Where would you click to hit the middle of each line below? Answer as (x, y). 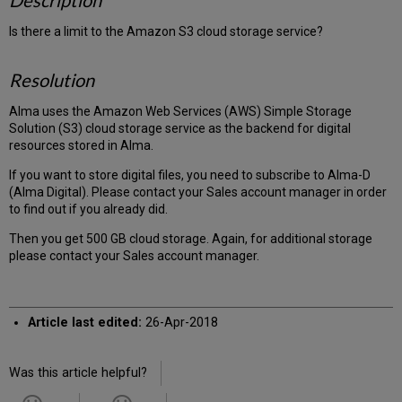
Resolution (52, 80)
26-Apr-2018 (179, 323)
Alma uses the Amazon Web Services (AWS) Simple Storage (181, 112)
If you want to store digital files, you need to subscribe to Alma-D (190, 175)
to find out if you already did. (89, 210)
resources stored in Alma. (82, 146)
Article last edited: (84, 323)
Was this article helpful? (79, 373)
